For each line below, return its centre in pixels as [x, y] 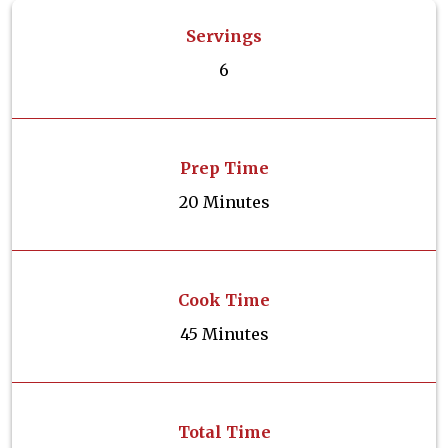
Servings [224, 36]
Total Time [224, 432]
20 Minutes [224, 202]
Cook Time [224, 300]
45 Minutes [224, 334]
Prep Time [224, 168]
